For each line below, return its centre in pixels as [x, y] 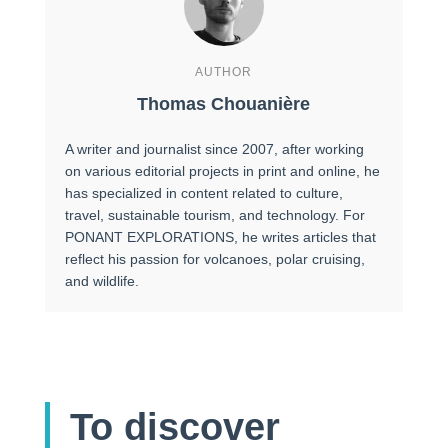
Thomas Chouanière [224, 104]
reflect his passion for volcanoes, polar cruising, [214, 259]
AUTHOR [224, 72]
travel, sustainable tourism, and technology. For [214, 215]
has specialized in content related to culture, [203, 193]
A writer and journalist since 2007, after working [214, 149]
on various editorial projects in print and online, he [222, 171]
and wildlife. [103, 281]
